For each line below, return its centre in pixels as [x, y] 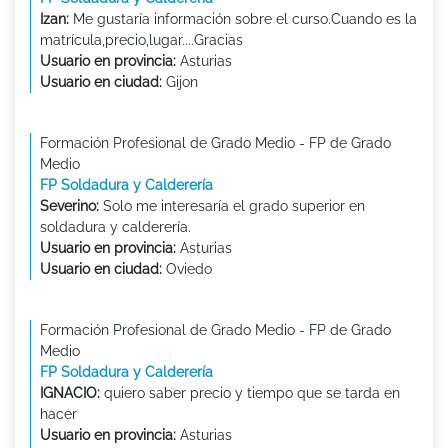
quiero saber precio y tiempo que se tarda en [250, 393]
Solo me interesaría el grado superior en [232, 206]
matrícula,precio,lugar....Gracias [141, 40]
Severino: [69, 206]
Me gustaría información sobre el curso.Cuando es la [243, 19]
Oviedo [187, 269]
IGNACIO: [70, 393]
